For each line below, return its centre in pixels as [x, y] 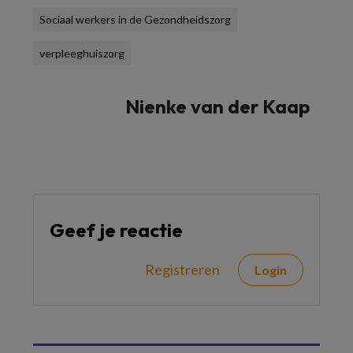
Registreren [182, 269]
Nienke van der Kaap [217, 106]
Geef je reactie [116, 230]
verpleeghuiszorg [82, 53]
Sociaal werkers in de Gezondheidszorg [135, 19]
